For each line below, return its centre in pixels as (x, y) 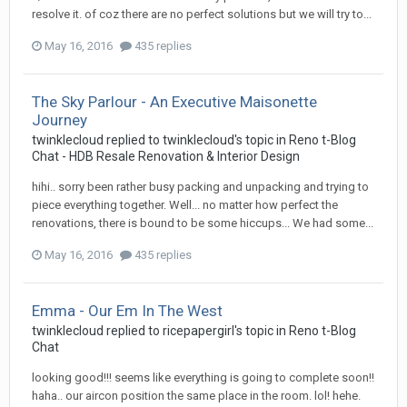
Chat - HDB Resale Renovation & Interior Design (166, 156)
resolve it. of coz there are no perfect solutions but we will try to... (202, 14)
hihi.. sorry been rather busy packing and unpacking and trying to (200, 186)
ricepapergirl (199, 330)
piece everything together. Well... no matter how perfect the (185, 204)
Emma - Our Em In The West (127, 310)
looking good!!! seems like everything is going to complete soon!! (203, 377)
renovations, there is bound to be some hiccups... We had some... (203, 223)
